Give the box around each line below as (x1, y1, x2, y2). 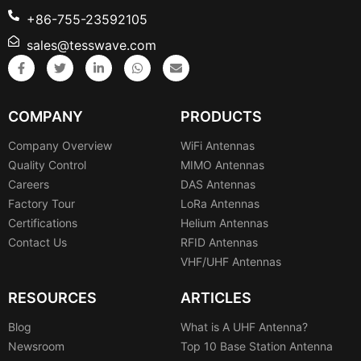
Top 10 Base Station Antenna (180, 338, 333, 353)
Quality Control (8, 157, 86, 172)
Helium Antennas (180, 215, 268, 230)
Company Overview (8, 138, 112, 152)
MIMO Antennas (180, 157, 264, 172)
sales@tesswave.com (26, 36, 156, 53)
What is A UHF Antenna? (180, 319, 308, 334)
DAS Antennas (180, 176, 255, 191)
